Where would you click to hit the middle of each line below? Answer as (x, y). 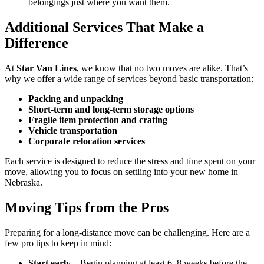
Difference (37, 43)
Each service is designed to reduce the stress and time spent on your (130, 161)
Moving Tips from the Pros (87, 207)
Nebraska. (24, 182)
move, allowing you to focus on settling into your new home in (121, 171)
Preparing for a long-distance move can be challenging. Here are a (127, 232)
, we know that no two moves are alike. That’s (162, 68)
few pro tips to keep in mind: (58, 243)
